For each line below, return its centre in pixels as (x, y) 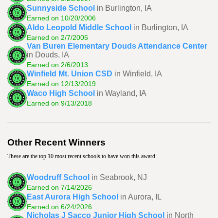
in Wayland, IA (122, 93)
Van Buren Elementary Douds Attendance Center (117, 46)
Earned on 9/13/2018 (59, 103)
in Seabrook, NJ (119, 177)
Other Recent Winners (56, 142)
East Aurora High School (73, 197)
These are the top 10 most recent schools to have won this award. (82, 156)
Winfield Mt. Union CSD (70, 73)
